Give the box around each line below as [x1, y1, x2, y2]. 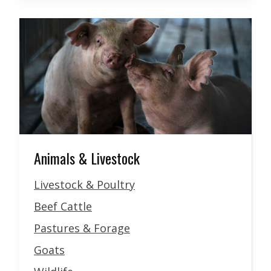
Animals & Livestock [34, 147, 140, 169]
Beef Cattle [34, 199, 92, 214]
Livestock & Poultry [34, 177, 135, 192]
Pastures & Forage [34, 221, 130, 236]
